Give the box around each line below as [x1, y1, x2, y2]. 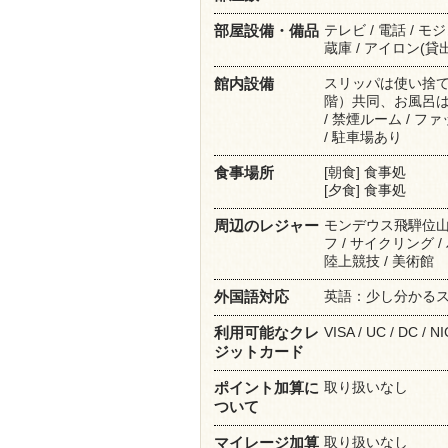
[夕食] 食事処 [323, 181, 406, 198]
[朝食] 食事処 [323, 163, 406, 180]
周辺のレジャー [213, 217, 319, 234]
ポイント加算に [213, 379, 319, 396]
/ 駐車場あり [323, 128, 402, 145]
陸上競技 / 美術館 [323, 252, 434, 269]
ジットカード [213, 343, 304, 360]
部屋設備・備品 [213, 22, 319, 39]
